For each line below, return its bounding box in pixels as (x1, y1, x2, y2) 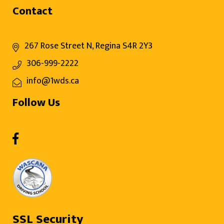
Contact (12, 1, 52, 20)
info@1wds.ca (26, 73, 79, 88)
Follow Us (12, 93, 60, 112)
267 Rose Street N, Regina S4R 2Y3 (24, 38, 152, 53)
